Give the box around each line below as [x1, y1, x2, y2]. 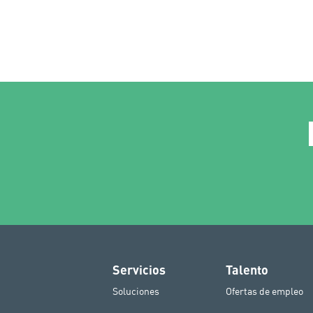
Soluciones [112, 284, 160, 298]
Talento [225, 261, 268, 277]
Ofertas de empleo [225, 284, 303, 298]
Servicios [112, 261, 166, 277]
